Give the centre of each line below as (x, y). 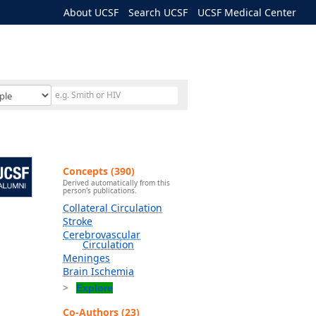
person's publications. (100, 191)
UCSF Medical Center (247, 12)
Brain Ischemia (98, 272)
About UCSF (91, 12)
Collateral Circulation (113, 208)
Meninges (86, 258)
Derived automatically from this (116, 183)
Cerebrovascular (102, 235)
